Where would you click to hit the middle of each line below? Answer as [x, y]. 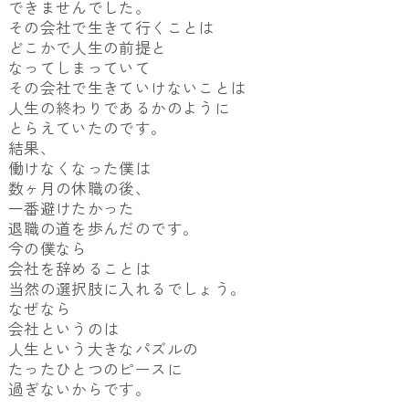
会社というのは [63, 329]
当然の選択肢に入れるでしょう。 [127, 289]
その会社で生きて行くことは [111, 28]
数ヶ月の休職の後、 [79, 189]
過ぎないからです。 [79, 389]
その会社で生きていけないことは [127, 88]
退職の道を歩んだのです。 [103, 229]
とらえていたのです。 [87, 128]
